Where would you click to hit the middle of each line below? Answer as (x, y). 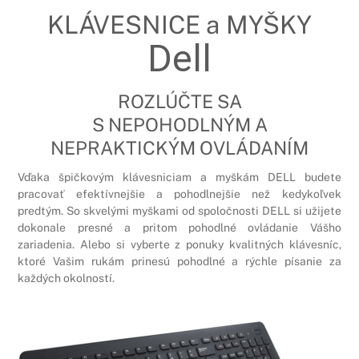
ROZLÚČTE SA (179, 101)
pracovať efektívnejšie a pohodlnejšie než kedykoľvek (179, 194)
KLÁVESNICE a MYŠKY (179, 24)
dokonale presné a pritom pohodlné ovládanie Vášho (179, 227)
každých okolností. (67, 278)
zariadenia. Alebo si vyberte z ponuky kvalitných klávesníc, (179, 244)
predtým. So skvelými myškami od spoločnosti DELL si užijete (179, 210)
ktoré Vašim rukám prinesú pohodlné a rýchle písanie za (179, 261)
